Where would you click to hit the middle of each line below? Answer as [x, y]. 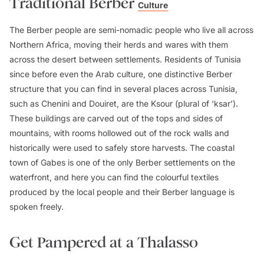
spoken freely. [38, 207]
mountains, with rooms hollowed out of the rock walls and [119, 133]
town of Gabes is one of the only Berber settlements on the [122, 163]
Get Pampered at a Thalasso [104, 243]
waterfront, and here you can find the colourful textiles [114, 177]
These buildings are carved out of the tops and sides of [116, 118]
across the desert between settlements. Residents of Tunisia [125, 60]
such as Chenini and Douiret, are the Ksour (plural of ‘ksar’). [124, 104]
